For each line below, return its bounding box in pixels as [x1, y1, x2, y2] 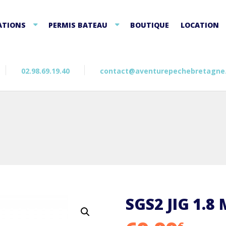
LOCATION [180, 20, 219, 30]
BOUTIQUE [130, 20, 169, 30]
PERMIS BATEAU [48, 20, 107, 30]
